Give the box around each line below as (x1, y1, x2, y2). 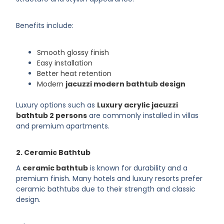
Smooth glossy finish (37, 47, 109, 57)
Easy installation (37, 57, 93, 68)
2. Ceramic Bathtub (16, 147, 91, 158)
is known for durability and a (90, 163, 188, 173)
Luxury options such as (16, 99, 97, 110)
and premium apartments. (16, 120, 110, 131)
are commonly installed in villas (87, 110, 199, 120)
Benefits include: (16, 20, 74, 31)
